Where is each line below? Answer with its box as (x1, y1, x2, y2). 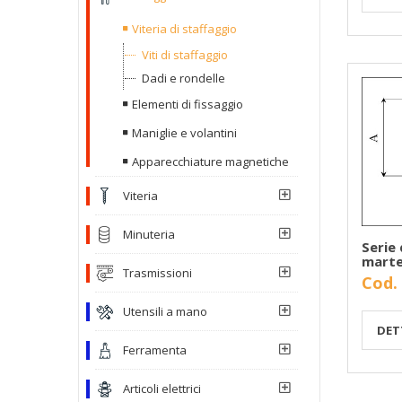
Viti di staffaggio (142, 46, 228, 63)
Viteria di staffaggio (132, 20, 237, 37)
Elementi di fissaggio (132, 95, 243, 112)
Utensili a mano (123, 302, 207, 319)
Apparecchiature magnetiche (132, 153, 289, 170)
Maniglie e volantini (132, 124, 237, 141)
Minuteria (123, 225, 175, 242)
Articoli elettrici (123, 380, 201, 397)
